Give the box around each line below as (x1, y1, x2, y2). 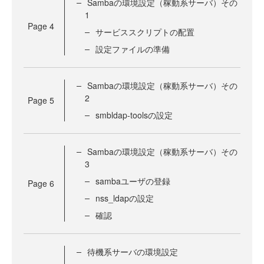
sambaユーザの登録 (95, 175, 170, 187)
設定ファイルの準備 (95, 43, 170, 55)
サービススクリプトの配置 (95, 26, 194, 38)
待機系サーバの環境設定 (87, 246, 178, 258)
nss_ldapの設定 (95, 192, 154, 204)
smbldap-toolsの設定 (95, 109, 173, 121)
